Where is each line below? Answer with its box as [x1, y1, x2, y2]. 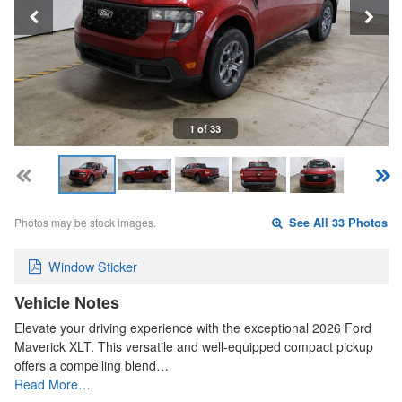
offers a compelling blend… [14, 356, 169, 375]
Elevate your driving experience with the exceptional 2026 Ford [14, 319, 371, 337]
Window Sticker [48, 257, 137, 276]
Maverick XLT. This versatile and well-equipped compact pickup [14, 337, 373, 356]
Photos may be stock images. [14, 214, 156, 230]
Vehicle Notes [14, 291, 119, 315]
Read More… [14, 375, 91, 394]
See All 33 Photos [285, 214, 389, 231]
